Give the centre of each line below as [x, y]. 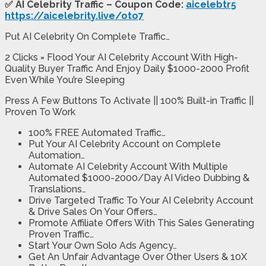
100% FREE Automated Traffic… [97, 133]
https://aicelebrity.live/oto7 [74, 16]
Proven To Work [40, 112]
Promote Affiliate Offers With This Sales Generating [141, 223]
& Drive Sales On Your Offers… [93, 212]
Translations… [57, 189]
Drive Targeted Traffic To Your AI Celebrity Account [141, 201]
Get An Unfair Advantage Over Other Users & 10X [138, 257]
